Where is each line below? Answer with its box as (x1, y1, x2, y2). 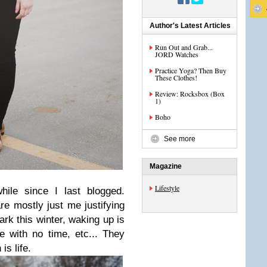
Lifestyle (155, 183, 179, 193)
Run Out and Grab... (155, 42, 213, 52)
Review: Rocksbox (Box (155, 89, 225, 98)
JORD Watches (155, 49, 198, 59)
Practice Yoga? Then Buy (155, 66, 226, 75)
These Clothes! (155, 73, 197, 82)
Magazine (150, 162, 182, 170)
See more (164, 135, 195, 143)
